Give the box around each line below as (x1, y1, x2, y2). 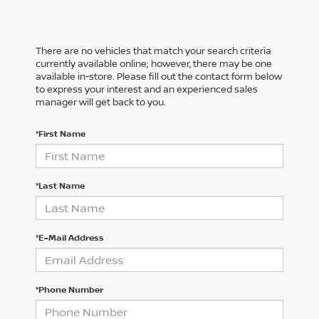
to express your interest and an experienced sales (36, 83, 258, 96)
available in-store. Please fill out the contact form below (36, 70, 282, 83)
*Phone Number (36, 283, 103, 296)
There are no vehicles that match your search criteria (36, 44, 271, 58)
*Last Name (36, 179, 85, 192)
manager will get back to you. (36, 95, 166, 109)
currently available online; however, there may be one (36, 57, 272, 70)
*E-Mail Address (36, 231, 104, 244)
